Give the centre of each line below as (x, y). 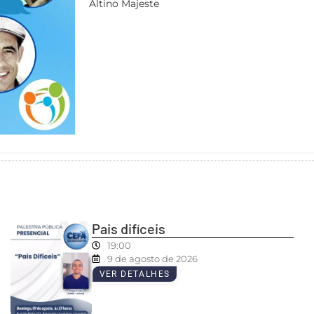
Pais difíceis (128, 228)
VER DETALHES (135, 274)
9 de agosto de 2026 (152, 258)
